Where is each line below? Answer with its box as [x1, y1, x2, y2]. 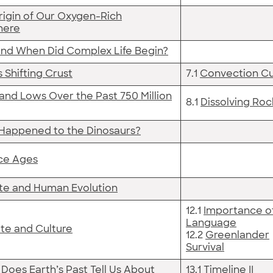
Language [186, 218, 236, 229]
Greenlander [205, 230, 269, 241]
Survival [186, 243, 224, 253]
